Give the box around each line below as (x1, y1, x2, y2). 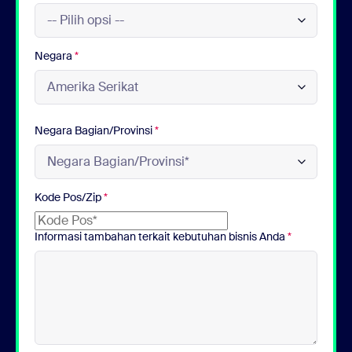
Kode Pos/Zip (35, 189, 104, 204)
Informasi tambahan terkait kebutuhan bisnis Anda (35, 229, 288, 244)
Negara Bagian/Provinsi (35, 123, 155, 137)
